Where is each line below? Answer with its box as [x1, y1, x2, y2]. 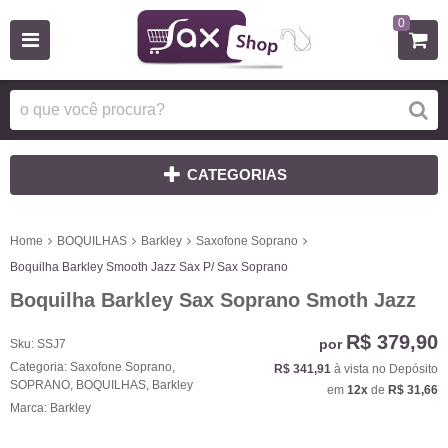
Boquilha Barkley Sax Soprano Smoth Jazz [10, 289, 416, 312]
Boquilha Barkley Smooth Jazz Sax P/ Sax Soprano [10, 259, 288, 274]
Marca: [10, 400, 50, 415]
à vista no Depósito [331, 361, 438, 376]
